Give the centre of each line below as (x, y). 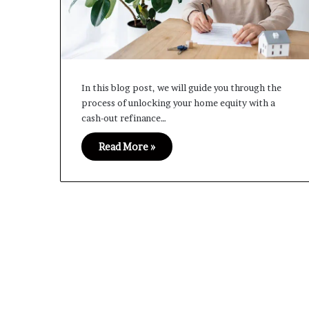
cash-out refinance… (124, 118)
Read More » (127, 147)
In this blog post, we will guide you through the (181, 88)
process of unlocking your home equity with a (178, 103)
